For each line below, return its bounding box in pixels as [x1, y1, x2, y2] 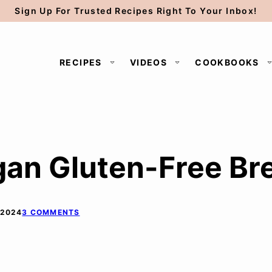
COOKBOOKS [195, 57, 259, 67]
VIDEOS [129, 57, 168, 67]
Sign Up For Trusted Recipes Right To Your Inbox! [15, 5, 257, 16]
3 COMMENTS [22, 208, 80, 217]
